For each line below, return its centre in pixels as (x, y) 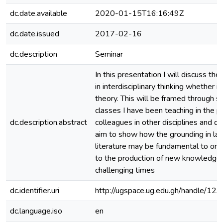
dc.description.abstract (49, 122)
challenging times (125, 170)
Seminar (109, 54)
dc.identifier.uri (35, 191)
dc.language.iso (36, 211)
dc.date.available (39, 13)
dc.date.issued (35, 34)
